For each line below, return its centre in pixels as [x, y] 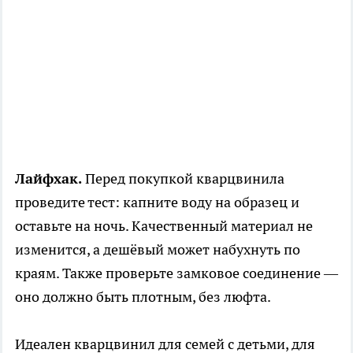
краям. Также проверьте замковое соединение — [176, 273]
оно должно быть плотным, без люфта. [143, 297]
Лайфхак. [48, 179]
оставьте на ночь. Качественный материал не [164, 226]
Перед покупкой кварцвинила [183, 179]
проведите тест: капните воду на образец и [157, 203]
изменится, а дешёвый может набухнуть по [158, 250]
